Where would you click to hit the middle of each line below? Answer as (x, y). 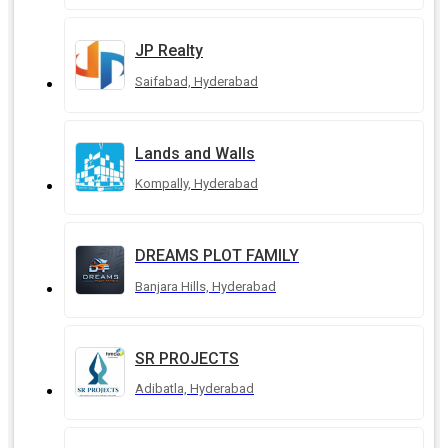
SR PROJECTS (187, 358)
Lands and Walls (195, 153)
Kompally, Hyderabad (196, 184)
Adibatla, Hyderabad (194, 389)
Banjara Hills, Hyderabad (205, 286)
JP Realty (169, 51)
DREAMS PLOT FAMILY (217, 256)
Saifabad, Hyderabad (196, 81)
